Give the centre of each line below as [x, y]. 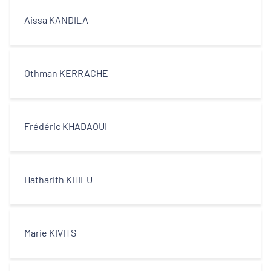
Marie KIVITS [50, 233]
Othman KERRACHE [66, 73]
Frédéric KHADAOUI [66, 126]
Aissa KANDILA [56, 20]
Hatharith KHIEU [58, 179]
